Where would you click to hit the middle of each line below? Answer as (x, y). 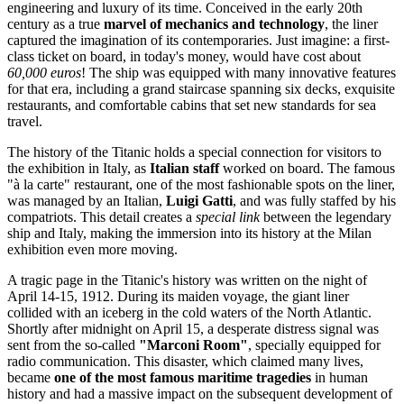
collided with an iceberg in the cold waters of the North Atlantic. (189, 313)
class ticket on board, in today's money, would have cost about (184, 57)
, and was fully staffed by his (314, 201)
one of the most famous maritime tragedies (183, 378)
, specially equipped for (314, 345)
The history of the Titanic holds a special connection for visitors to (194, 152)
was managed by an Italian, (87, 201)
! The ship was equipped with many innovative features (239, 73)
